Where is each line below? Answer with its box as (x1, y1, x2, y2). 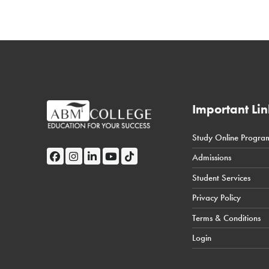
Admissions (192, 151, 232, 164)
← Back (207, 131, 237, 144)
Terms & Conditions (192, 211, 261, 224)
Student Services (192, 171, 251, 184)
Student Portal (207, 151, 258, 164)
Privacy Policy (192, 192, 241, 204)
